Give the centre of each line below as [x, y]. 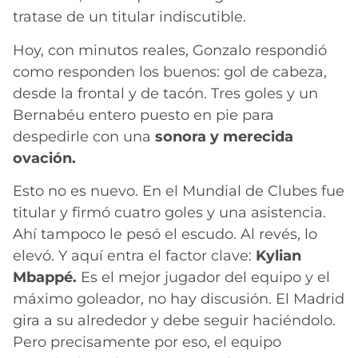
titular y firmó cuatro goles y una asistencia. [169, 213]
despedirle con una [84, 136]
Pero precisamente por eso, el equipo [147, 342]
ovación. [44, 158]
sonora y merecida [224, 136]
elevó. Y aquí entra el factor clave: [134, 256]
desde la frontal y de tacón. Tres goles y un [165, 93]
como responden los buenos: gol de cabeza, [170, 72]
